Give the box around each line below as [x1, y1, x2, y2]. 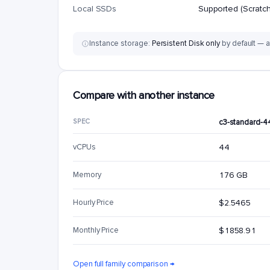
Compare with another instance [73, 88, 215, 102]
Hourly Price [73, 198, 115, 207]
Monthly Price [73, 225, 119, 235]
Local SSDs [73, 4, 117, 14]
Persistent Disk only [151, 39, 221, 48]
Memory [73, 170, 101, 180]
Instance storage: [89, 39, 152, 48]
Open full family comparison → [73, 259, 175, 269]
